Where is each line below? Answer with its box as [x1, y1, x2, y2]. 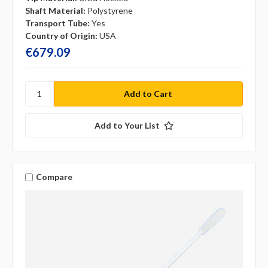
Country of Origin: [25, 30, 98, 41]
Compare [35, 172, 72, 182]
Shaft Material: [25, 5, 86, 16]
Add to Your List [95, 120, 160, 130]
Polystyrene [87, 5, 133, 16]
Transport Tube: [25, 17, 90, 28]
